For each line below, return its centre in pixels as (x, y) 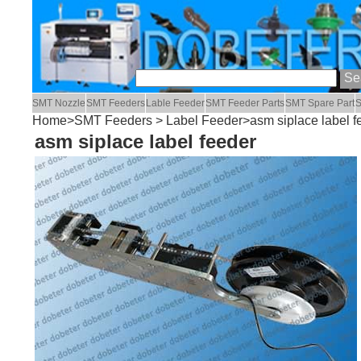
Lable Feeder (176, 104)
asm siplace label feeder (145, 141)
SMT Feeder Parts (245, 104)
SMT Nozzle (59, 104)
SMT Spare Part (320, 104)
